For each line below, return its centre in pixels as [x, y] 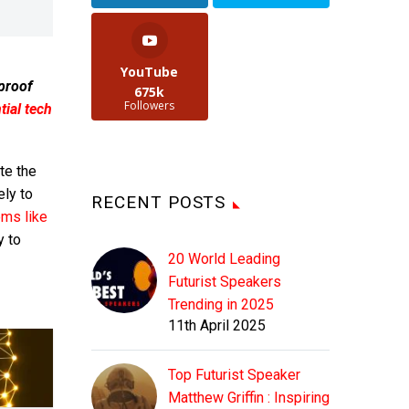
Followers [150, 106]
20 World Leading [224, 259]
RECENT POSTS [159, 203]
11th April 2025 [217, 326]
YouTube [150, 72]
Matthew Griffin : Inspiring [249, 398]
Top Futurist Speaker [234, 375]
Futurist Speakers [225, 282]
